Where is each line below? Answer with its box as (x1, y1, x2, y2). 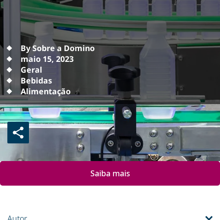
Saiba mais (90, 168, 130, 179)
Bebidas (21, 75, 52, 86)
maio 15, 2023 (21, 54, 74, 64)
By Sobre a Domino (21, 43, 95, 54)
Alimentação (21, 86, 71, 97)
